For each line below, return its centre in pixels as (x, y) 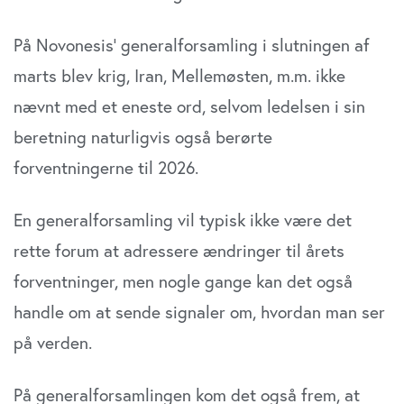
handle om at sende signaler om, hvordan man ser (199, 312)
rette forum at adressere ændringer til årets (179, 251)
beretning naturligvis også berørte (143, 137)
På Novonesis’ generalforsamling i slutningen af (192, 45)
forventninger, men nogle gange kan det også (183, 281)
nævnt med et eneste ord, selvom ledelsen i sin (189, 106)
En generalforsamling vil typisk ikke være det (183, 220)
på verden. (53, 343)
